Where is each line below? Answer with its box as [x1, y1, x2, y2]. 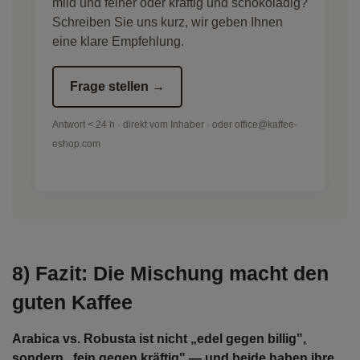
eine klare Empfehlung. [52, 35, 184, 49]
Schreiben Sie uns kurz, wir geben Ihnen [52, 15, 283, 30]
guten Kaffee [12, 291, 133, 314]
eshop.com [52, 138, 100, 150]
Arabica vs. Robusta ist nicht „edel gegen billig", [12, 332, 306, 346]
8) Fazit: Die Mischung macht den [12, 262, 329, 285]
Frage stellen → [70, 80, 165, 94]
